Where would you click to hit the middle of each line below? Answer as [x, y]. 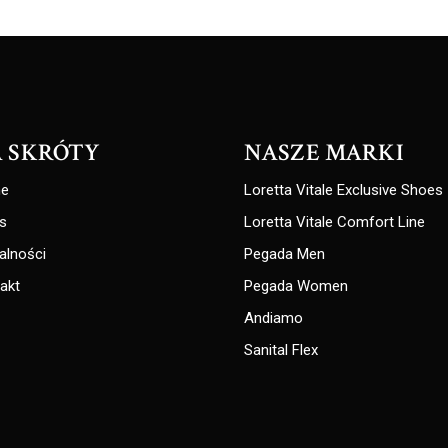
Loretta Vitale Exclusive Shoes [343, 189]
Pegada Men [284, 253]
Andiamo [273, 317]
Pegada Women [296, 285]
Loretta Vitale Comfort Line [334, 221]
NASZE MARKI [324, 152]
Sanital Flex [281, 349]
